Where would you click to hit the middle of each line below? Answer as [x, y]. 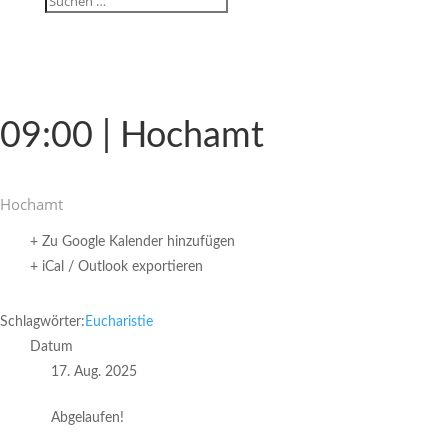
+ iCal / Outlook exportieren [116, 267]
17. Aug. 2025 [94, 372]
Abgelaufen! [87, 418]
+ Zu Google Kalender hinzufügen [132, 242]
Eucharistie [119, 322]
